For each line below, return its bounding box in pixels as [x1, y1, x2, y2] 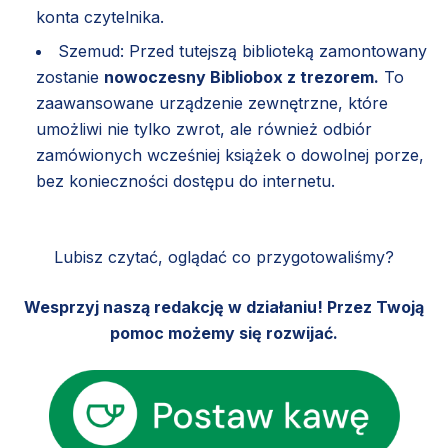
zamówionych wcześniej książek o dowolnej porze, [36, 144, 424, 165]
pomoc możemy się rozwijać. [110, 322, 338, 343]
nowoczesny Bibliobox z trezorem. [104, 66, 379, 87]
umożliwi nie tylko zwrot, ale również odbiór [36, 118, 372, 139]
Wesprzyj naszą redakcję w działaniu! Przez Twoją [24, 296, 424, 317]
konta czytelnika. [36, 6, 164, 27]
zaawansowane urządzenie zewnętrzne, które [36, 92, 388, 113]
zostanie [36, 66, 104, 87]
